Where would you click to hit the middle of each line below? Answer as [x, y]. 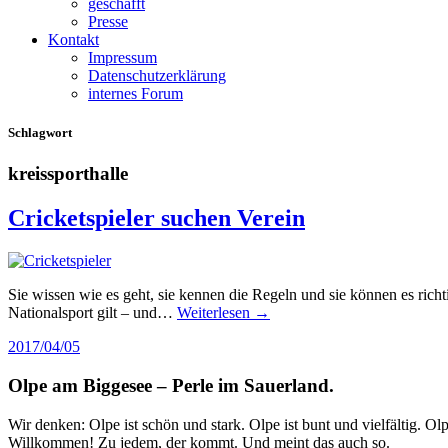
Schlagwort [40, 133]
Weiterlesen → [223, 313]
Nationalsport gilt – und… [92, 313]
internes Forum [135, 93]
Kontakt [73, 39]
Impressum [122, 57]
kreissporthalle [68, 174]
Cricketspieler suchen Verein [156, 218]
